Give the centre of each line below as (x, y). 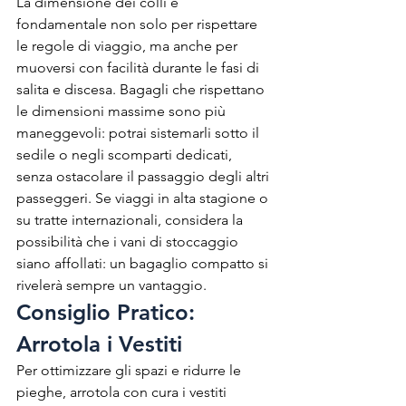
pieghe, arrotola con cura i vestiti (123, 391)
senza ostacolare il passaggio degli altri (145, 176)
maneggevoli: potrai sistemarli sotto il (140, 132)
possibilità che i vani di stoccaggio (129, 241)
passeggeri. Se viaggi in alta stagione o (144, 198)
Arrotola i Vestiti (99, 343)
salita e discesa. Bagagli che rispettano (142, 89)
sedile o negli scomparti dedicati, (126, 154)
